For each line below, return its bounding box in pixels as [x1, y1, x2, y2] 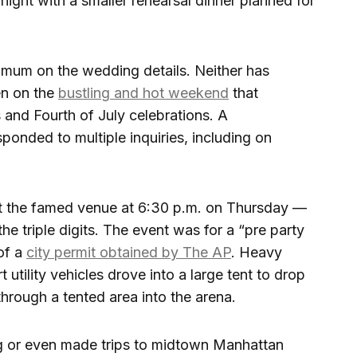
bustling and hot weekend [58, 84, 229, 102]
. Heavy [231, 244, 282, 261]
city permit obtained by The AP [26, 244, 231, 261]
